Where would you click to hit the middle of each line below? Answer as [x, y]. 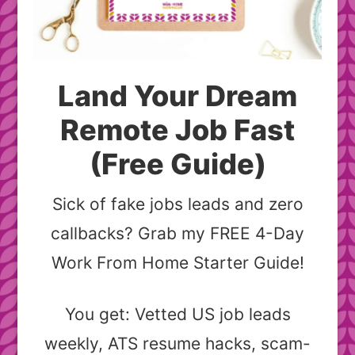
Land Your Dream [177, 96]
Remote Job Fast [177, 130]
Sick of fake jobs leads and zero [177, 204]
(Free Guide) [177, 164]
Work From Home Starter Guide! [177, 263]
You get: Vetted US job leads [177, 315]
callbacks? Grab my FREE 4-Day [177, 234]
